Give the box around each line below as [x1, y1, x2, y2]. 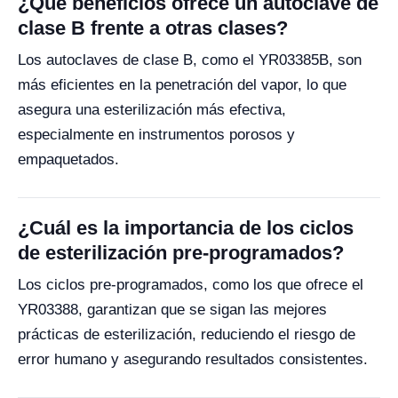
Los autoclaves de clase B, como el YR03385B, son [18, 52, 362, 68]
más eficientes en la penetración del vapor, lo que [18, 76, 346, 93]
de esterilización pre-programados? [18, 242, 344, 264]
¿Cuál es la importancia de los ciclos [18, 217, 354, 239]
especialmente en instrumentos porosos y [18, 126, 295, 143]
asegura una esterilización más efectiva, [18, 101, 286, 118]
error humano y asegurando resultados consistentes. [18, 351, 368, 368]
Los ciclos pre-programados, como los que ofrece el [18, 276, 363, 293]
